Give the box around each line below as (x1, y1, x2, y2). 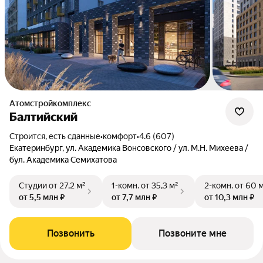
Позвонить (46, 228, 95, 239)
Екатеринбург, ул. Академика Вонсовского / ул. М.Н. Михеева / (9, 143, 248, 153)
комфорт (103, 131, 137, 141)
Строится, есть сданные (15, 131, 100, 141)
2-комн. (204, 181, 233, 190)
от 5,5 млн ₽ (19, 193, 65, 202)
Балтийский (9, 110, 77, 124)
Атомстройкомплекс (15, 99, 91, 108)
